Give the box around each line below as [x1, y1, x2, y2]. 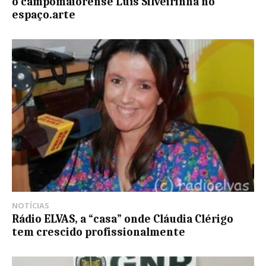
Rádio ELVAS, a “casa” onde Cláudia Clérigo [12, 213, 233, 226]
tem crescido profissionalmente [12, 226, 185, 239]
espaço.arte [12, 8, 75, 22]
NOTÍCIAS [12, 200, 49, 211]
